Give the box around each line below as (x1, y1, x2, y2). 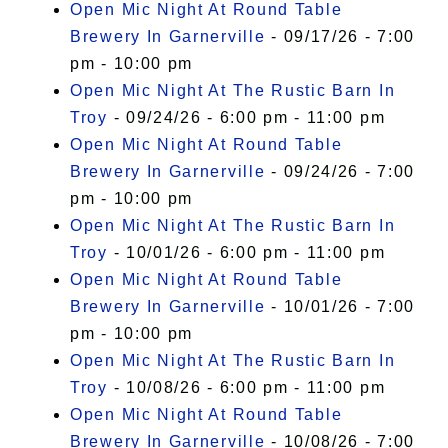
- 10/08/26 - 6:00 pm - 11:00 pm (107, 379, 386, 397)
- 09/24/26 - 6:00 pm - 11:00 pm (107, 109, 386, 127)
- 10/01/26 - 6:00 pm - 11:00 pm (107, 244, 386, 262)
